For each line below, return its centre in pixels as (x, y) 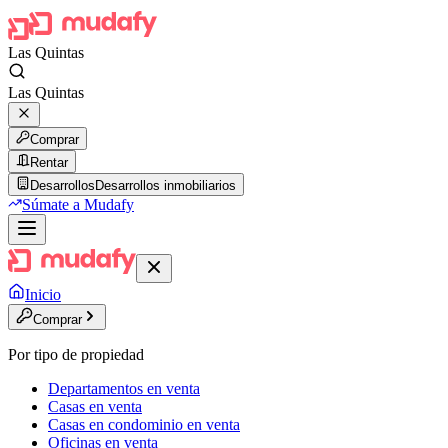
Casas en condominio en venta (144, 424)
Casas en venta (95, 406)
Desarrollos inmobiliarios (165, 185)
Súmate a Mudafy (78, 204)
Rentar (49, 162)
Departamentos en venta (124, 388)
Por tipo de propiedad (76, 354)
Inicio (43, 294)
